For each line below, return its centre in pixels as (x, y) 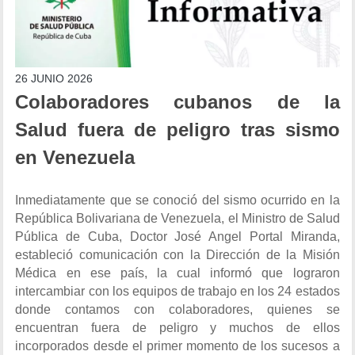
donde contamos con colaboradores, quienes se (177, 309)
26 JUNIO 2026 (54, 78)
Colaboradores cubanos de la (177, 102)
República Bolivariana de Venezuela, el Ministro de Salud (177, 218)
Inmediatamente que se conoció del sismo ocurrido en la (177, 200)
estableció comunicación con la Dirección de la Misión (177, 254)
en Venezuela (75, 157)
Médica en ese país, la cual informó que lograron (177, 273)
